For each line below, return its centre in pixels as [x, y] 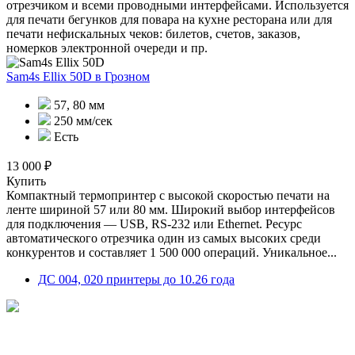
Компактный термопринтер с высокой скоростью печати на [168, 195]
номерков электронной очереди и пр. [107, 48]
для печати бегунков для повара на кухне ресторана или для [169, 19]
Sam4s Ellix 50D [51, 76]
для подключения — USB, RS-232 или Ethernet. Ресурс [154, 223]
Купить [26, 181]
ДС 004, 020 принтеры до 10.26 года [136, 279]
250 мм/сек [82, 120]
